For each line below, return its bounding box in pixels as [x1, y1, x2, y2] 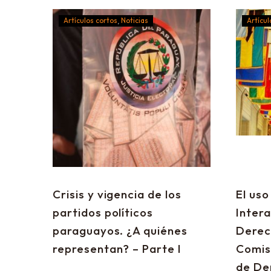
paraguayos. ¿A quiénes [53, 223, 188, 238]
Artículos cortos [64, 16, 117, 25]
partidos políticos [53, 205, 154, 220]
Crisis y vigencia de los [53, 187, 181, 201]
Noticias [121, 16, 148, 25]
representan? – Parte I [53, 241, 181, 256]
